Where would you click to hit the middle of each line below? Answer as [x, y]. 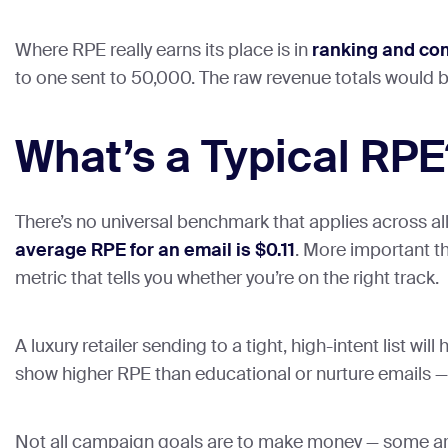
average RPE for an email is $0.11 [155, 250]
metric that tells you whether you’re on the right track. [227, 278]
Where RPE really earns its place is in [163, 50]
